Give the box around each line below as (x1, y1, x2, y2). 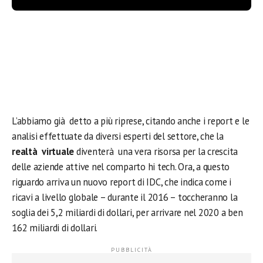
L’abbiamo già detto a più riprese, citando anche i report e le (12, 114, 249, 127)
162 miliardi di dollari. (12, 221, 98, 234)
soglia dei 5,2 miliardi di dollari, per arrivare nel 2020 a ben (12, 206, 243, 219)
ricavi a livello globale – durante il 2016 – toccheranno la (12, 191, 238, 204)
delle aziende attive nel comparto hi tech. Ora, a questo (12, 160, 230, 173)
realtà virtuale (12, 145, 75, 158)
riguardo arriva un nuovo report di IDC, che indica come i (12, 176, 231, 188)
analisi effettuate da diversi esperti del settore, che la (12, 130, 224, 143)
